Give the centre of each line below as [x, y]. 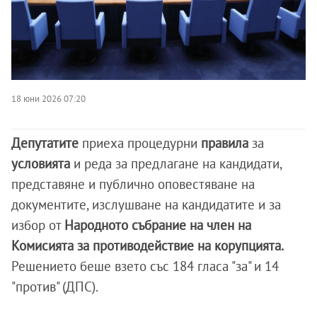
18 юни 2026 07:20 [48, 98]
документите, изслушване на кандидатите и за [146, 204]
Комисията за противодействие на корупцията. [148, 245]
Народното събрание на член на [158, 225]
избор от [38, 225]
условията [42, 163]
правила [226, 143]
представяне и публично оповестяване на [133, 184]
